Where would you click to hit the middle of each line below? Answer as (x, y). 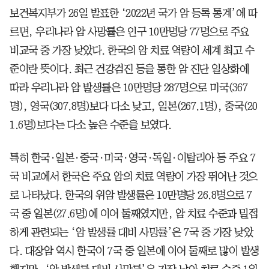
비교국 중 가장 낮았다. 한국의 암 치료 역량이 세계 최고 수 (132, 50)
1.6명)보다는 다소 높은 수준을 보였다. (91, 125)
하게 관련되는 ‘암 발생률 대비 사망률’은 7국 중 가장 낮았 (131, 232)
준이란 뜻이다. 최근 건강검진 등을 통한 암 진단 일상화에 (129, 69)
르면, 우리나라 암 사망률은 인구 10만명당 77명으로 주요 (129, 32)
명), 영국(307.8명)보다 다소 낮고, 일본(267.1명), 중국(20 (134, 106)
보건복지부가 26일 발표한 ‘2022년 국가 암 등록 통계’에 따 (133, 13)
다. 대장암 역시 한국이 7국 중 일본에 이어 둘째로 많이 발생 (134, 251)
